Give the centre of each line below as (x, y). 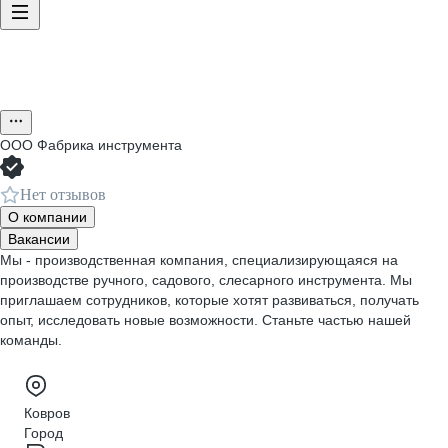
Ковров (47, 413)
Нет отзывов (63, 194)
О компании (47, 217)
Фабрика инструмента (109, 145)
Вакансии (39, 239)
